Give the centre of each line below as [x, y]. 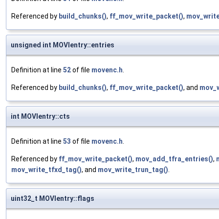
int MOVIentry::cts [40, 117]
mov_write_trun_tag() [133, 170]
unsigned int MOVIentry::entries [63, 45]
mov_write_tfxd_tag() [46, 170]
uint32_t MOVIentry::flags [53, 199]
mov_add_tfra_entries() [174, 159]
